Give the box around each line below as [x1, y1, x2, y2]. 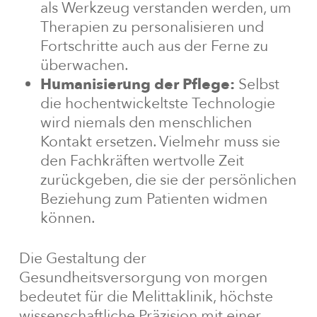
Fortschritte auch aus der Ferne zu [40, 36, 268, 57]
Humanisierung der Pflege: [40, 74, 235, 96]
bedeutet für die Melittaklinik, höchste [18, 287, 273, 308]
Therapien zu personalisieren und [40, 17, 264, 38]
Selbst [234, 74, 279, 96]
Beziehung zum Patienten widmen [40, 189, 267, 210]
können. [40, 208, 95, 229]
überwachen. [40, 55, 128, 76]
